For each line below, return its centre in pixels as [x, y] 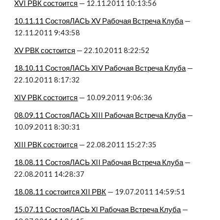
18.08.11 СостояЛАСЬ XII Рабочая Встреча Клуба [99, 162]
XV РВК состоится [45, 50]
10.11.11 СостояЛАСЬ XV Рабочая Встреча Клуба [99, 21]
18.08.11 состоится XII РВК [60, 192]
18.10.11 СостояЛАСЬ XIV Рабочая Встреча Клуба [100, 68]
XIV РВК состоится [46, 97]
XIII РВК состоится [46, 145]
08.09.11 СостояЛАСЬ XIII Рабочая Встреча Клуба [100, 115]
